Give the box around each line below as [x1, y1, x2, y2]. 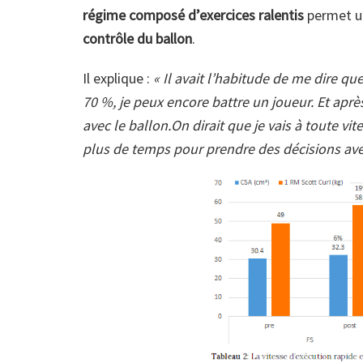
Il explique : [83, 68, 153, 88]
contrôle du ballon [83, 28, 192, 48]
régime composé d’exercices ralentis [83, 5, 307, 24]
